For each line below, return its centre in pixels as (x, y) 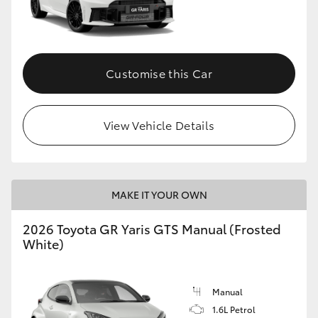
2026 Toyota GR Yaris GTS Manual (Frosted (152, 229)
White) (43, 244)
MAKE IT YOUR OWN (159, 195)
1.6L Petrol (234, 309)
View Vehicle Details (159, 125)
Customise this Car (159, 73)
